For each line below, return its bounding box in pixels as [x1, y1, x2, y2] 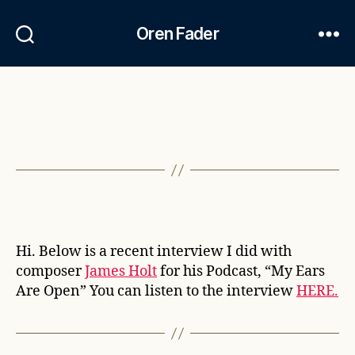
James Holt [85, 262, 157, 281]
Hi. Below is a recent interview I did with [16, 242, 292, 261]
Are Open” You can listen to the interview [16, 282, 296, 300]
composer [16, 262, 85, 281]
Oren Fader [136, 23, 219, 44]
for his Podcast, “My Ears [157, 262, 325, 281]
